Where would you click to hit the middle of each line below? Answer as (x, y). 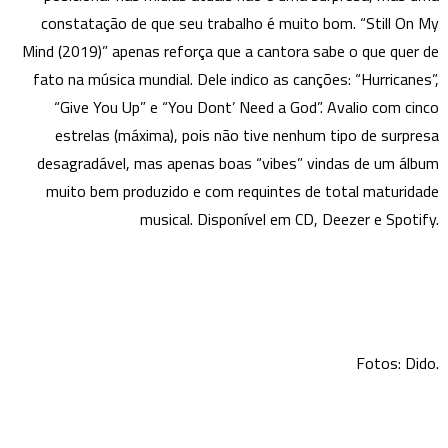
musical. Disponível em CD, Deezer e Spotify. (290, 218)
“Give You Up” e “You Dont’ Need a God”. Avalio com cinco (247, 106)
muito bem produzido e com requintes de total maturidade (243, 190)
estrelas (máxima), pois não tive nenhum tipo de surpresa (247, 134)
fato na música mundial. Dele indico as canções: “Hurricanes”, (236, 78)
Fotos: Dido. (398, 362)
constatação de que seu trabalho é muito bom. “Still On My (240, 22)
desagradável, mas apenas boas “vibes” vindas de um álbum (238, 162)
